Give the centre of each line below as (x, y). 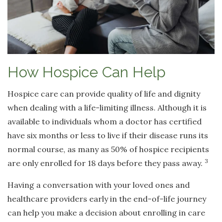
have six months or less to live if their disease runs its (108, 135)
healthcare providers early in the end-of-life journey (107, 198)
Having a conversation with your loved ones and (99, 185)
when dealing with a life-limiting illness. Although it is (107, 107)
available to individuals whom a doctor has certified (105, 121)
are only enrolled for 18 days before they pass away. (106, 163)
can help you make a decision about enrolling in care (106, 212)
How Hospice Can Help (86, 72)
